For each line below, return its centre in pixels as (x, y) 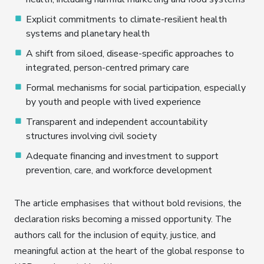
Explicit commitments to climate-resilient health (126, 20)
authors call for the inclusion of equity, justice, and (115, 235)
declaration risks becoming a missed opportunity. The (123, 219)
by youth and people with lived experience (113, 102)
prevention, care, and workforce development (119, 171)
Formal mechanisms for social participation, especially (136, 88)
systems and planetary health (88, 34)
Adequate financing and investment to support (122, 156)
